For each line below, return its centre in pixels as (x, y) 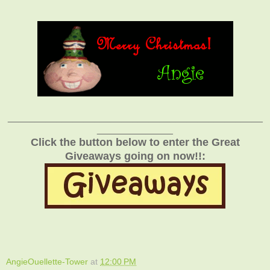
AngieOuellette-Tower (47, 261)
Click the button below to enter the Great (135, 142)
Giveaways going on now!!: (135, 156)
